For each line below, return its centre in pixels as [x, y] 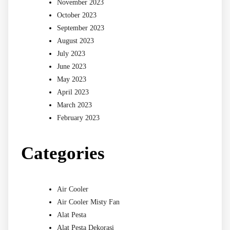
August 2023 [75, 41]
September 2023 [81, 28]
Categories [63, 153]
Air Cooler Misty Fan [88, 202]
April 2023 [73, 92]
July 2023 [71, 53]
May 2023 [72, 79]
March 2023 [74, 105]
